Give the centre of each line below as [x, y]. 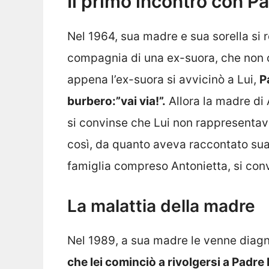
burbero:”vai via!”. [116, 101]
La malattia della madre [161, 206]
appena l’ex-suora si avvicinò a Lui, [163, 80]
